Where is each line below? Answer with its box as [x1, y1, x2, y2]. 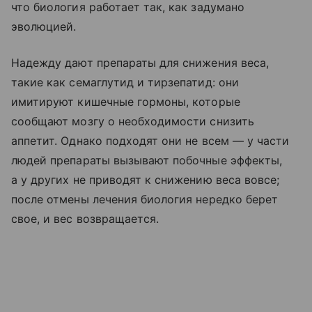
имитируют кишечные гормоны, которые [11, 95, 240, 109]
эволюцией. [11, 19, 77, 34]
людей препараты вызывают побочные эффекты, [11, 153, 283, 168]
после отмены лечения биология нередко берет [11, 192, 279, 207]
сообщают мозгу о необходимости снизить [11, 114, 254, 129]
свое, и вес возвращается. [11, 212, 159, 226]
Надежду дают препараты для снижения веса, [11, 56, 269, 70]
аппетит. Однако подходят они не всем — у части [11, 134, 290, 148]
